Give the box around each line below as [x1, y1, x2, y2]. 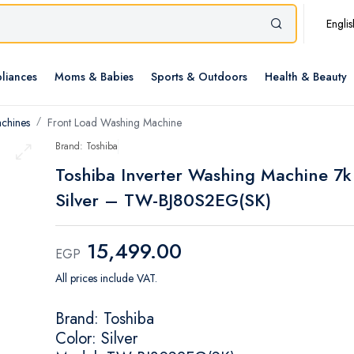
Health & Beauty [265, 69, 347, 85]
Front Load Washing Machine [47, 115, 182, 131]
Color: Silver [55, 327, 137, 351]
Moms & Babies [55, 69, 134, 85]
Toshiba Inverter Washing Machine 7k [55, 162, 352, 188]
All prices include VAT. [55, 270, 157, 287]
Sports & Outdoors [151, 69, 247, 85]
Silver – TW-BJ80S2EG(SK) [55, 187, 271, 213]
